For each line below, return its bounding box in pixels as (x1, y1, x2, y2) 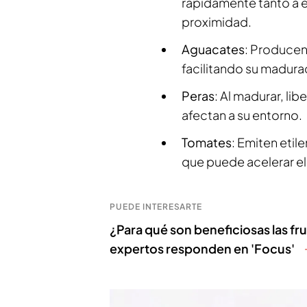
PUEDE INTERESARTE (110, 201, 203, 212)
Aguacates (182, 41, 245, 57)
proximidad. (182, 14, 251, 29)
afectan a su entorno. (182, 107, 302, 123)
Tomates (182, 134, 232, 150)
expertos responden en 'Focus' (110, 241, 295, 256)
